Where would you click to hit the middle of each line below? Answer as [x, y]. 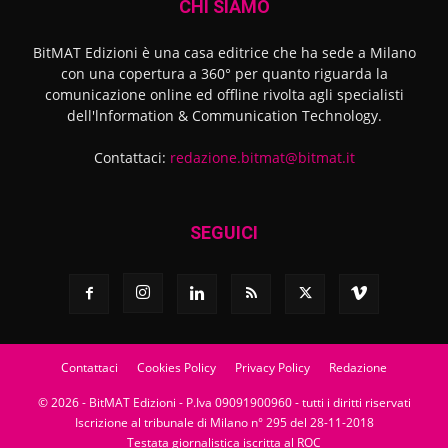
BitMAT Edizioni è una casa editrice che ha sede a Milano [224, 52]
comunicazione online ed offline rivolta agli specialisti [224, 94]
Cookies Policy [176, 367]
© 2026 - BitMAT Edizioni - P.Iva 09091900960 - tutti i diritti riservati [224, 402]
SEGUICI [224, 232]
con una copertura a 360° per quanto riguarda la [224, 73]
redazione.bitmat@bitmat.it [262, 157]
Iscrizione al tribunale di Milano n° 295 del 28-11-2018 [224, 422]
